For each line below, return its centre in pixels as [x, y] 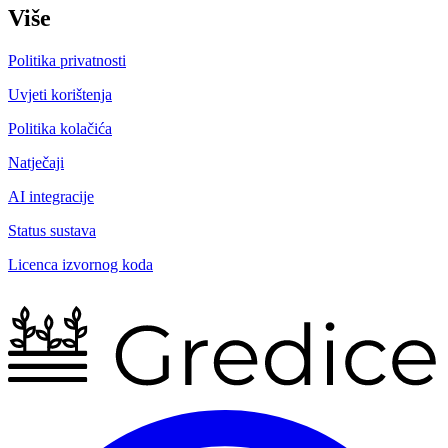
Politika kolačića [60, 128]
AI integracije [51, 196]
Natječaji [36, 162]
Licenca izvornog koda [80, 264]
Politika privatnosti [67, 60]
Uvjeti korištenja [60, 94]
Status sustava [52, 230]
